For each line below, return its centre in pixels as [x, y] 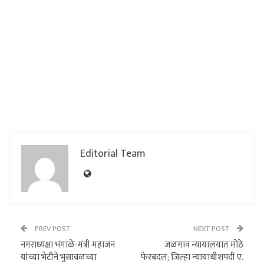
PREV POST [52, 228]
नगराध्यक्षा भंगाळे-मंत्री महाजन [68, 245]
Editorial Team [113, 154]
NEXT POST [212, 228]
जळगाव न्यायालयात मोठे [204, 245]
